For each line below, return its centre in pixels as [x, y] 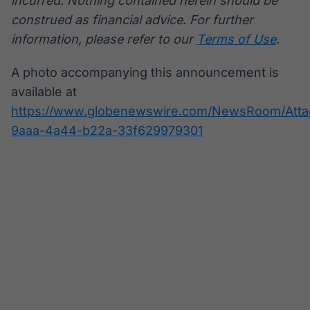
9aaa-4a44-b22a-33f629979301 [107, 131]
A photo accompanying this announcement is [145, 73]
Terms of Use [236, 39]
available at [44, 92]
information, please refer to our [104, 39]
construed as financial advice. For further [132, 20]
